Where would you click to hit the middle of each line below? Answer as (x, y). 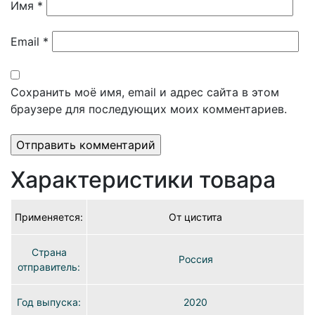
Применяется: (49, 217)
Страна (49, 252)
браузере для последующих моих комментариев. (149, 109)
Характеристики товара (143, 180)
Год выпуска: (49, 302)
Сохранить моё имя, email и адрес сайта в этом (145, 92)
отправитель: (49, 267)
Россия (195, 259)
